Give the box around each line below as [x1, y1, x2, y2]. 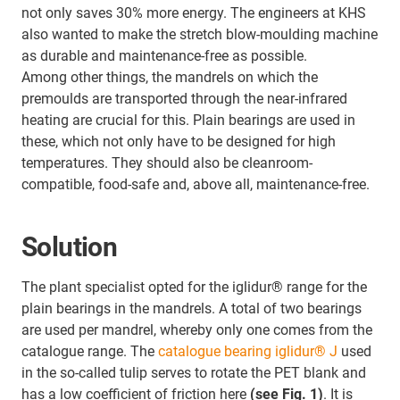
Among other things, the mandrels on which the [21, 69, 318, 86]
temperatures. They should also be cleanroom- [21, 154, 312, 171]
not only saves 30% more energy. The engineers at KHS [21, 4, 366, 21]
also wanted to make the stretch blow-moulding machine [21, 26, 378, 43]
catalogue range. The [21, 343, 158, 360]
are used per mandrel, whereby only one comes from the [21, 321, 372, 338]
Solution [21, 231, 118, 262]
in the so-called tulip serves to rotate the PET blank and [21, 364, 366, 381]
